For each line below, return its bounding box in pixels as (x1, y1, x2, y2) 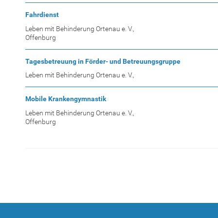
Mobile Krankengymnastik (25, 95, 106, 103)
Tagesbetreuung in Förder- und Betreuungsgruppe (25, 57, 181, 65)
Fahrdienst (25, 11, 59, 18)
